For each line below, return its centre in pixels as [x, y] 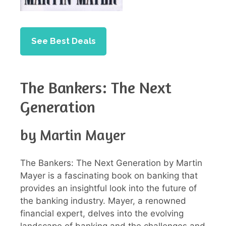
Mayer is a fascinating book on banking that [109, 175]
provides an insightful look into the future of [108, 188]
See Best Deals [63, 41]
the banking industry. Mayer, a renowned [103, 201]
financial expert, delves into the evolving [102, 213]
